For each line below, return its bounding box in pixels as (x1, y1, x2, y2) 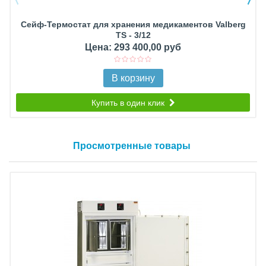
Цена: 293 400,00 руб (85, 42, 181, 53)
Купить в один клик (91, 98, 169, 108)
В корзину (111, 73, 155, 84)
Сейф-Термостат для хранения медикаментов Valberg (20, 20, 246, 30)
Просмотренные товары (72, 141, 191, 151)
